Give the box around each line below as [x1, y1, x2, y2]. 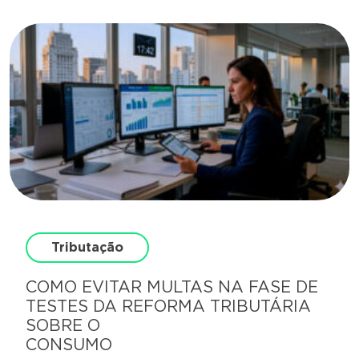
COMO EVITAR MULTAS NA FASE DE [26, 277, 318, 297]
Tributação [51, 240, 123, 256]
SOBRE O [26, 316, 100, 336]
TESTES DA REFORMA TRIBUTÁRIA [26, 296, 311, 317]
